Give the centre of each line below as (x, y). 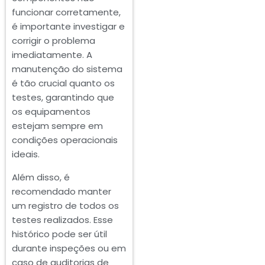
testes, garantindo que (63, 98)
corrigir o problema (54, 41)
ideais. (26, 154)
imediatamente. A (52, 55)
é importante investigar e (68, 27)
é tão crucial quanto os (63, 83)
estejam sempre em (57, 126)
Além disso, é (41, 177)
